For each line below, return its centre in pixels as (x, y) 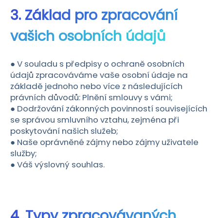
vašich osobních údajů (88, 36)
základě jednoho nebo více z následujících (96, 86)
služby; (23, 153)
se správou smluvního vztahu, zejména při (94, 119)
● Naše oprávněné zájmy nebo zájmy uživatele (104, 142)
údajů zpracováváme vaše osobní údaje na (99, 75)
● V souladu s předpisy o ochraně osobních (97, 64)
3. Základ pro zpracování (94, 15)
